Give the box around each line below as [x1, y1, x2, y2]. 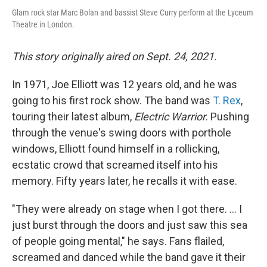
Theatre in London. [12, 20, 74, 29]
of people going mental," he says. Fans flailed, [12, 235, 224, 247]
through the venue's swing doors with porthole [12, 126, 231, 139]
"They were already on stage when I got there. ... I [12, 203, 242, 215]
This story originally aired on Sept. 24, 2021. [12, 50, 217, 63]
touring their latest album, [12, 110, 134, 123]
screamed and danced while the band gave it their [12, 251, 246, 263]
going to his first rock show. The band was [12, 94, 213, 107]
